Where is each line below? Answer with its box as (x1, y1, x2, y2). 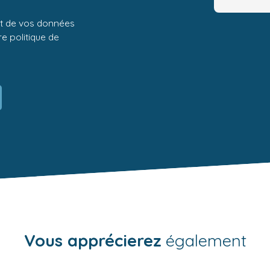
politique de (10, 31, 59, 43)
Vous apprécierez (24, 230, 162, 251)
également (161, 230, 246, 251)
